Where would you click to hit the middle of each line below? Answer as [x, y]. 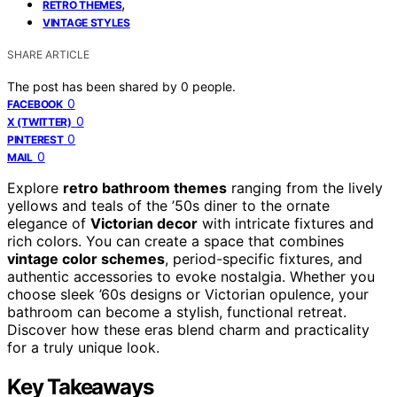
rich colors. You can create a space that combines [175, 241]
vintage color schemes [86, 258]
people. [214, 86]
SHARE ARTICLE [48, 54]
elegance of [49, 223]
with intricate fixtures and [286, 223]
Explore [35, 187]
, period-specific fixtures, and [264, 258]
